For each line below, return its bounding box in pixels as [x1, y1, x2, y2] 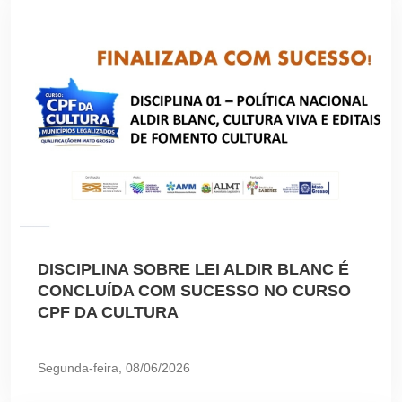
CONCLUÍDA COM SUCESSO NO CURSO [38, 281, 351, 300]
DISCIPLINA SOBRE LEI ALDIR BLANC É [38, 259, 349, 278]
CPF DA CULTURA [38, 302, 179, 321]
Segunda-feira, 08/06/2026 [38, 360, 190, 375]
